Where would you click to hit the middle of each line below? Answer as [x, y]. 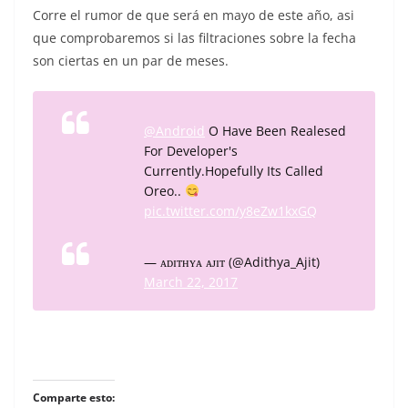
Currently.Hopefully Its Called [234, 170]
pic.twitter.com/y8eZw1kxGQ [230, 210]
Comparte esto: [74, 397]
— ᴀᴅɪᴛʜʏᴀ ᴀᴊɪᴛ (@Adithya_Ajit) [232, 261]
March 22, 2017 [191, 281]
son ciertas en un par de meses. [131, 60]
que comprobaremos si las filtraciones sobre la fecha [194, 37]
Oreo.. [164, 190]
